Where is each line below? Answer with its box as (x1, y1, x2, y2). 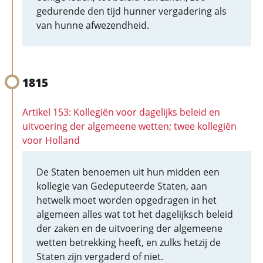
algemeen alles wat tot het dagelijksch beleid (36, 208, 233, 221)
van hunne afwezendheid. (36, 19, 149, 32)
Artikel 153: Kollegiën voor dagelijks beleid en (22, 106, 220, 119)
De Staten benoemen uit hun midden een (36, 166, 220, 178)
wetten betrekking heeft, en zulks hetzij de (36, 236, 221, 249)
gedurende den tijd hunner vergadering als (36, 5, 227, 18)
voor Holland (22, 134, 80, 147)
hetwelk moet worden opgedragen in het (36, 194, 217, 207)
